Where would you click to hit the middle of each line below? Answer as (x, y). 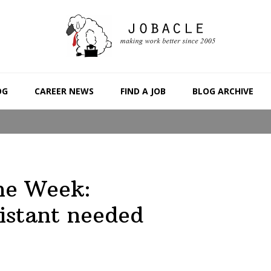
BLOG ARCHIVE (223, 91)
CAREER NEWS (64, 91)
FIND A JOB (143, 91)
